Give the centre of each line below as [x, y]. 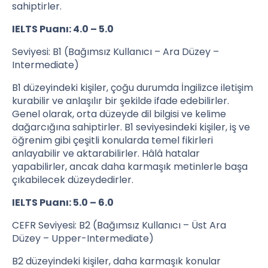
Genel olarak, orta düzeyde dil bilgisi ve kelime [119, 114]
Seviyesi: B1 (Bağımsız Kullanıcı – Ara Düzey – [115, 52]
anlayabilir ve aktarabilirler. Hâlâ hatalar [106, 154]
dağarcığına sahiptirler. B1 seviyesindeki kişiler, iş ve [131, 127]
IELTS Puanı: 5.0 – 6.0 [63, 203]
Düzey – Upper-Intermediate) [83, 239]
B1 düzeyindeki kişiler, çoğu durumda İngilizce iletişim [133, 88]
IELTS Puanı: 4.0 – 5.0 [63, 29]
